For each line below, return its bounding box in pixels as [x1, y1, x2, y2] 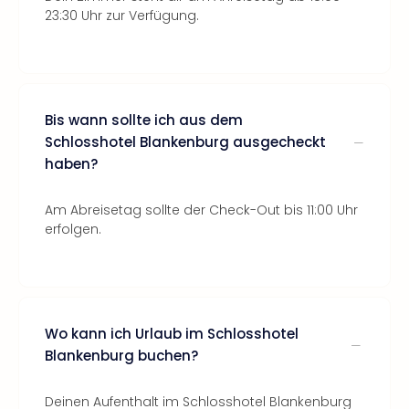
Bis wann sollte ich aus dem [45, 110, 243, 130]
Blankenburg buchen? [45, 346, 198, 365]
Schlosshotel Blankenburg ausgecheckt [45, 132, 326, 152]
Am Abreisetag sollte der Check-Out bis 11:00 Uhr [45, 201, 358, 219]
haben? [45, 154, 98, 173]
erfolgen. [45, 220, 101, 238]
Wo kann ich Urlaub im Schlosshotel [45, 324, 299, 343]
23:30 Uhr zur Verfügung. [45, 6, 199, 25]
